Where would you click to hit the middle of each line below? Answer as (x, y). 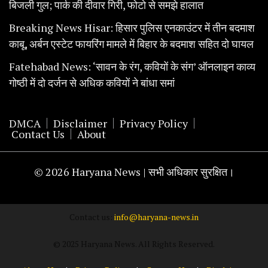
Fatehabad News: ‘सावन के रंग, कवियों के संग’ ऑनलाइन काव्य (132, 67)
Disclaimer (80, 124)
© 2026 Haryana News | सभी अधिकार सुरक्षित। (134, 172)
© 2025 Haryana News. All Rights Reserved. (134, 244)
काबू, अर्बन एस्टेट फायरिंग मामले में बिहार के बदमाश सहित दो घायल (131, 44)
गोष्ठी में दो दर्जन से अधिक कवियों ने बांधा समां (92, 83)
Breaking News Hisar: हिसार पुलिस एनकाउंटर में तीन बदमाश (132, 28)
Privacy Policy (154, 124)
